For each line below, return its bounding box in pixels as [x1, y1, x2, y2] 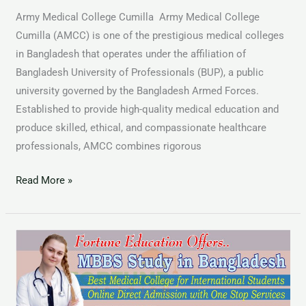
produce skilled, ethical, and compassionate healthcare [16, 122, 267, 135]
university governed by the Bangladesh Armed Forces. [16, 85, 260, 98]
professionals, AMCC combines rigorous [16, 140, 202, 153]
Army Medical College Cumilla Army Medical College [16, 11, 260, 24]
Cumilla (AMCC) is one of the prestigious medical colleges [16, 29, 285, 42]
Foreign [15, 268, 50, 281]
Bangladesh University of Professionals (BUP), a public [16, 66, 264, 79]
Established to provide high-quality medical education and [16, 103, 279, 116]
